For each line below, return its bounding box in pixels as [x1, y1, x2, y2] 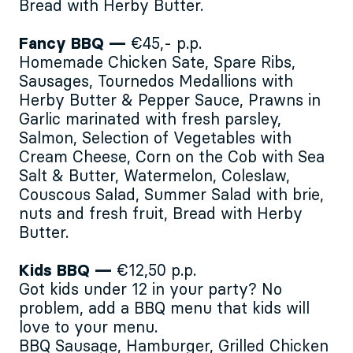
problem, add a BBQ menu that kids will [19, 301, 310, 318]
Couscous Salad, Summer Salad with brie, [19, 188, 324, 204]
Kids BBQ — [19, 263, 117, 280]
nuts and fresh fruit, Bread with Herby [19, 206, 303, 223]
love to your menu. [19, 320, 158, 336]
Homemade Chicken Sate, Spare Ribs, [19, 55, 295, 72]
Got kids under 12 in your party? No [19, 282, 282, 299]
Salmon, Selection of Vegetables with [19, 131, 292, 147]
